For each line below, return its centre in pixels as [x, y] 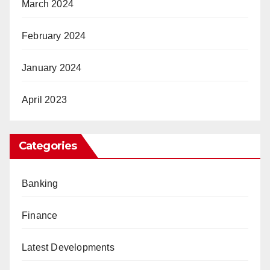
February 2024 [54, 36]
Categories [48, 146]
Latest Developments [68, 247]
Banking [40, 183]
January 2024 [52, 67]
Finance [40, 215]
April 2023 [44, 99]
